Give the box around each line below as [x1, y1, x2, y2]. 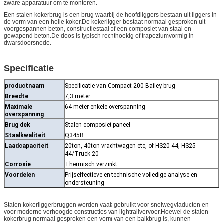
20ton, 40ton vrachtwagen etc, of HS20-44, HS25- [65, 142, 197, 149]
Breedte [5, 92, 28, 100]
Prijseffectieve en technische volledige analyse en [65, 171, 197, 178]
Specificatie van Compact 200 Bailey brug [65, 82, 175, 89]
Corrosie [5, 160, 31, 168]
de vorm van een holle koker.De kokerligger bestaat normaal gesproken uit [4, 18, 205, 25]
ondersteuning [65, 179, 104, 186]
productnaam [5, 82, 44, 89]
